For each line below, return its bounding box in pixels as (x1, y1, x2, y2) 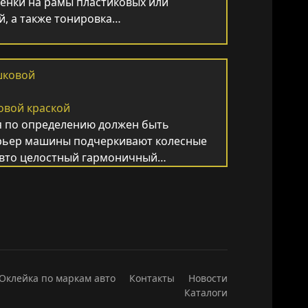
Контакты (129, 272, 175, 285)
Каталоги (184, 286, 228, 299)
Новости (188, 272, 228, 285)
